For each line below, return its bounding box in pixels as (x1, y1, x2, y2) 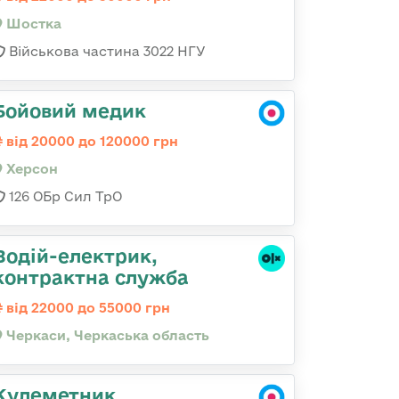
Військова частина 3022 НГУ (5, 44, 206, 59)
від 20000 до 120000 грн (3, 134, 178, 149)
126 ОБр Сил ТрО (5, 189, 122, 204)
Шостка (3, 16, 61, 31)
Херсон (3, 161, 58, 176)
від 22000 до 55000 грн (3, 300, 170, 315)
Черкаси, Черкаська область (3, 328, 209, 343)
